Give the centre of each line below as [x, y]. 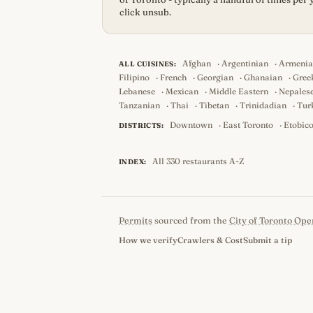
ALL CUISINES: [148, 64]
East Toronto [248, 125]
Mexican [182, 91]
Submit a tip [268, 240]
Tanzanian [139, 105]
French [173, 77]
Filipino [134, 77]
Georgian [215, 77]
